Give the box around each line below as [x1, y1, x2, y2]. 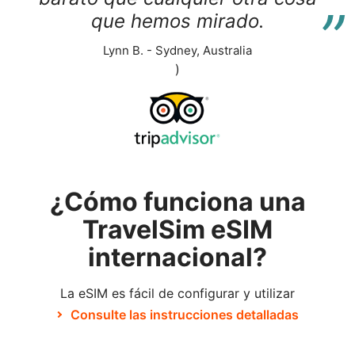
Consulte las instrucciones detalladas [71, 307, 299, 323]
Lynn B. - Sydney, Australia [103, 43, 252, 58]
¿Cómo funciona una [49, 186, 306, 217]
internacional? [88, 242, 267, 273]
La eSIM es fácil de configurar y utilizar [60, 285, 295, 301]
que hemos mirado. [90, 10, 265, 32]
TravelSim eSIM [82, 214, 273, 245]
